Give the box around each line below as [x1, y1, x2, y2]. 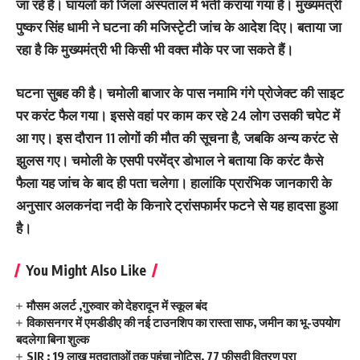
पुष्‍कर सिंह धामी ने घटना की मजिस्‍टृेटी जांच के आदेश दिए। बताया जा [16, 18, 342, 35]
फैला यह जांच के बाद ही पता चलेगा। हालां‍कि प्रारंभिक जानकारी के [16, 174, 332, 191]
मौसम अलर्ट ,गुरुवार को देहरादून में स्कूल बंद [27, 297, 208, 313]
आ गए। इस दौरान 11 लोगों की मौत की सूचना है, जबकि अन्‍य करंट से [16, 129, 337, 146]
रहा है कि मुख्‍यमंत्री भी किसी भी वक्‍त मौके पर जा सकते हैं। [16, 41, 293, 58]
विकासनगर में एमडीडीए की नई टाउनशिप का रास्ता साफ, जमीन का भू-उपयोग [27, 314, 341, 329]
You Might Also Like [26, 260, 146, 279]
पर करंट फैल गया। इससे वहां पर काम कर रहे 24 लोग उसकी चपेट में [16, 106, 340, 124]
